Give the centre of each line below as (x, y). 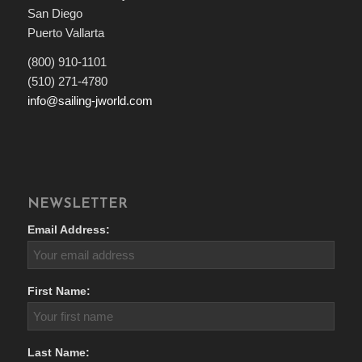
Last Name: (58, 353)
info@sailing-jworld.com (90, 101)
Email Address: (68, 230)
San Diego (55, 13)
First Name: (59, 292)
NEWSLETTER (77, 205)
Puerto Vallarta (65, 32)
